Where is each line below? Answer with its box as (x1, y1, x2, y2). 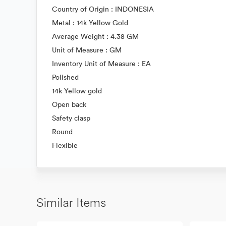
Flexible (52, 141, 78, 150)
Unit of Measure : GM (52, 45, 122, 54)
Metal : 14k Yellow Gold (52, 18, 128, 27)
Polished (52, 73, 79, 82)
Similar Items (36, 195, 106, 210)
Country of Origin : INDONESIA (52, 5, 154, 14)
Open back (52, 100, 86, 109)
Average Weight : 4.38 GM (52, 32, 139, 41)
